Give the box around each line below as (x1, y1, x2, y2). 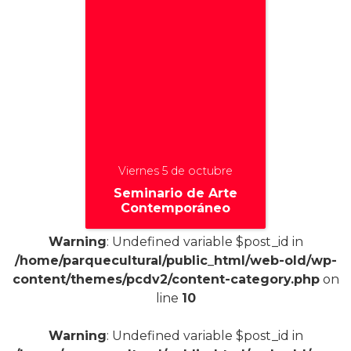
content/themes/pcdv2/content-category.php (12, 271, 320, 287)
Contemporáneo (121, 200, 230, 215)
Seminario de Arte (114, 185, 237, 201)
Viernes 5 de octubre (118, 163, 233, 178)
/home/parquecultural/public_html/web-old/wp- (14, 252, 337, 268)
